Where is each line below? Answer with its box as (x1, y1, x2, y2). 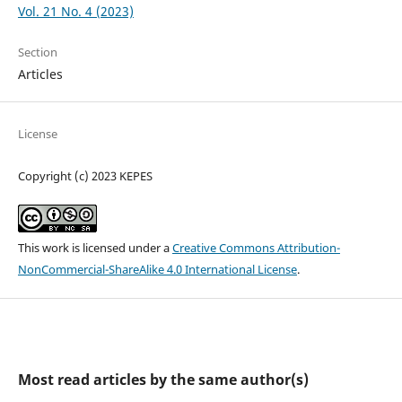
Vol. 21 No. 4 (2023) (17, 3, 134, 21)
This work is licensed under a (17, 240, 172, 257)
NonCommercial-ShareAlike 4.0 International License (17, 261, 297, 278)
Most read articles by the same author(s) (17, 370, 309, 390)
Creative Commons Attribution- (171, 240, 340, 257)
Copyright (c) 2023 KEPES (17, 168, 153, 185)
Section (17, 44, 57, 61)
